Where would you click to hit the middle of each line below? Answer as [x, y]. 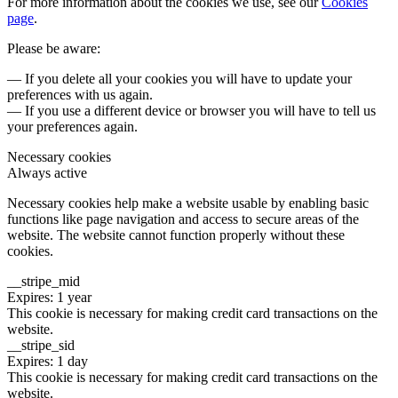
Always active [47, 173]
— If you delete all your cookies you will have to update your [179, 79]
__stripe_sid [41, 346]
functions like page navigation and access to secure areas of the [183, 219]
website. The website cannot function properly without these [176, 235]
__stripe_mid [44, 282]
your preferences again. [72, 127]
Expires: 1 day [48, 362]
